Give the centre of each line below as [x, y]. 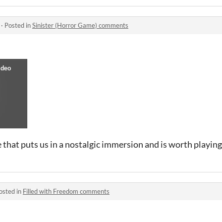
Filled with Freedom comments [66, 191]
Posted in [18, 25]
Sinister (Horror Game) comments [80, 25]
